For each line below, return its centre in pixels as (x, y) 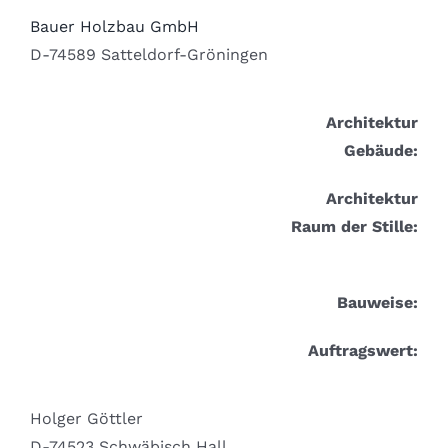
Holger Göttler (86, 419)
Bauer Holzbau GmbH (114, 27)
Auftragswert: (363, 351)
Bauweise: (378, 303)
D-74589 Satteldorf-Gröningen (148, 55)
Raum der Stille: (355, 227)
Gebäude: (381, 151)
